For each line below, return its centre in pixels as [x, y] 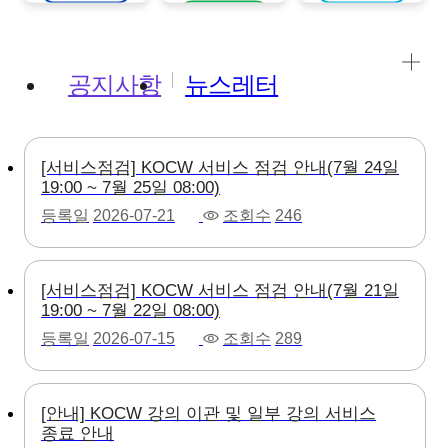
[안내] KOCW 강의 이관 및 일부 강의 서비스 [208, 413]
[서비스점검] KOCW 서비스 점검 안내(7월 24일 [220, 167]
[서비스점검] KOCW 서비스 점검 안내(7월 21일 [220, 290]
